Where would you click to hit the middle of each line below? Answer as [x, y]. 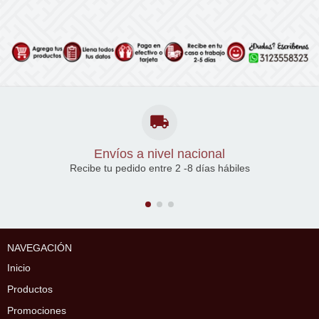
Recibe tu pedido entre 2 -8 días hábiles [159, 168]
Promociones [37, 310]
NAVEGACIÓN [40, 247]
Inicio [19, 267]
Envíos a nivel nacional [159, 153]
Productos [30, 289]
